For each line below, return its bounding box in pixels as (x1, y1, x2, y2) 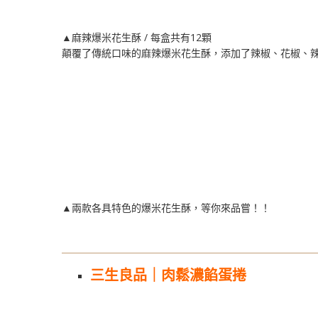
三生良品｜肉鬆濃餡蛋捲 (90, 265, 246, 285)
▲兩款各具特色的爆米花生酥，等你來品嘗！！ (62, 200, 270, 214)
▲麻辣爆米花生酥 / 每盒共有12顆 (62, 30, 212, 44)
